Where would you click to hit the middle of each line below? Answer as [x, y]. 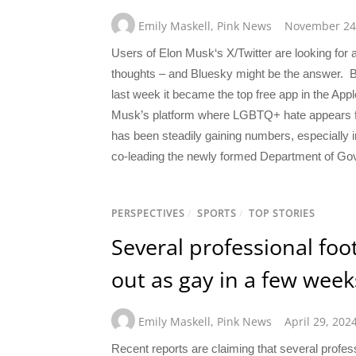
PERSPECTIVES [148, 214]
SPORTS [217, 214]
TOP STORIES [282, 214]
